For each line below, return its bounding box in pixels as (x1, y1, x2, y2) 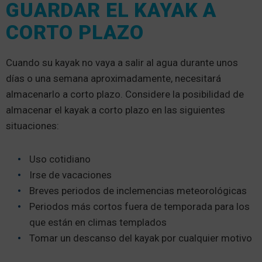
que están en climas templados (29, 216, 167, 229)
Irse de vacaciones (29, 169, 112, 181)
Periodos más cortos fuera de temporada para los (29, 201, 250, 213)
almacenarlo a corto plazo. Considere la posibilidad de (6, 88, 244, 101)
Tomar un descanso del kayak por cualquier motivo (29, 232, 252, 244)
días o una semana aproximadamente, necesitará (6, 73, 221, 85)
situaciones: (6, 120, 59, 132)
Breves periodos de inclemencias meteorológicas (29, 185, 247, 197)
